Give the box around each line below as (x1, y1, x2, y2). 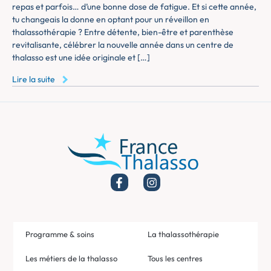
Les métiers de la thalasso (25, 253, 118, 263)
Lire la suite (12, 73, 55, 85)
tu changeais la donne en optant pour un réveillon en (12, 14, 209, 25)
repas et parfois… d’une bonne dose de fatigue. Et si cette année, (12, 1, 256, 13)
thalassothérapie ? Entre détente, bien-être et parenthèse (12, 27, 233, 38)
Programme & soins (25, 229, 95, 239)
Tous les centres (148, 253, 203, 263)
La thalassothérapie (148, 229, 219, 239)
